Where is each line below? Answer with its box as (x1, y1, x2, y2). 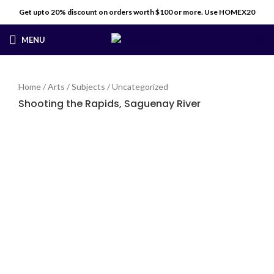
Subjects (72, 81, 105, 92)
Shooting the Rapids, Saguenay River (18, 97, 201, 111)
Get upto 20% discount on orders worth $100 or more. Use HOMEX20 (19, 7, 255, 17)
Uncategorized (112, 81, 168, 92)
